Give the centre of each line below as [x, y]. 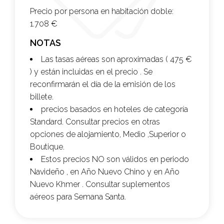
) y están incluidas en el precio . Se [91, 72]
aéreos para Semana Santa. [78, 197]
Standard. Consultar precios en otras [95, 122]
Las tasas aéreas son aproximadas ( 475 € [116, 59]
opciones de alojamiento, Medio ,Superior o [108, 134]
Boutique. [47, 147]
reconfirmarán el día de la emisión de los [103, 84]
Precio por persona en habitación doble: [102, 11]
